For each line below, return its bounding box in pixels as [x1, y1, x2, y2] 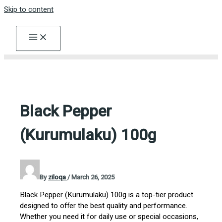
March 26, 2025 [71, 172, 115, 182]
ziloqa [48, 172, 68, 182]
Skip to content [4, 4, 54, 15]
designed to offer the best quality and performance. [20, 200, 188, 211]
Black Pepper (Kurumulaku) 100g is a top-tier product [20, 189, 194, 200]
